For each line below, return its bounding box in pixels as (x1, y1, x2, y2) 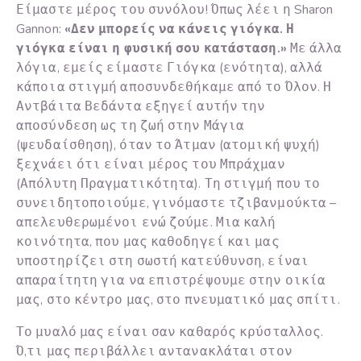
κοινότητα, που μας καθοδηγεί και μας (16, 233, 280, 251)
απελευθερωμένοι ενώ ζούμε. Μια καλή (16, 214, 276, 232)
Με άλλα (289, 39, 342, 58)
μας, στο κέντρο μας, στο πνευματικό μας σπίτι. (16, 291, 340, 309)
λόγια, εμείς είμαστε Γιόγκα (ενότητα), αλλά (16, 59, 323, 77)
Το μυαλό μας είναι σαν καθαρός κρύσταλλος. (16, 323, 324, 342)
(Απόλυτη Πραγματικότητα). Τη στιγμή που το (16, 175, 321, 193)
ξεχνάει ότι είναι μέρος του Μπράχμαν (16, 156, 285, 174)
